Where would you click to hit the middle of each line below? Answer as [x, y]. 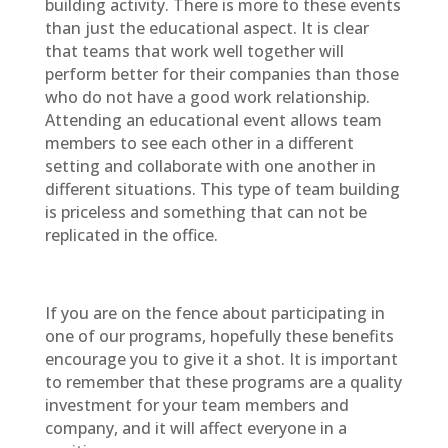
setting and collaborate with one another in [210, 166]
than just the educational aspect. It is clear [206, 28]
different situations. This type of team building [222, 189]
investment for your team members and [196, 405]
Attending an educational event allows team [213, 120]
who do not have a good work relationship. [207, 97]
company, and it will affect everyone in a [195, 428]
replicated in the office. [131, 235]
